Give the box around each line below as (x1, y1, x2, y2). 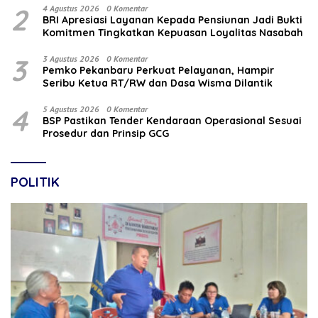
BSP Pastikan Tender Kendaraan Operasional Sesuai (43, 114, 302, 128)
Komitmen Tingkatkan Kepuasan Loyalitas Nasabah (43, 26, 303, 40)
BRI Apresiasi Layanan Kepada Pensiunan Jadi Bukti (43, 13, 302, 27)
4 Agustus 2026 (43, 3, 99, 14)
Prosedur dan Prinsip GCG (43, 127, 169, 141)
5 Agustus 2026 (43, 104, 99, 115)
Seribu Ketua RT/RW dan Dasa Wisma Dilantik (43, 77, 273, 90)
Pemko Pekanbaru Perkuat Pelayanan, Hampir (43, 64, 274, 77)
